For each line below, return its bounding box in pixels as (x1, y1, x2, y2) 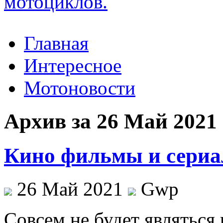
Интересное (24, 55, 121, 76)
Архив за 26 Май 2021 (4, 109, 217, 133)
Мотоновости (24, 77, 135, 99)
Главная (24, 32, 89, 54)
